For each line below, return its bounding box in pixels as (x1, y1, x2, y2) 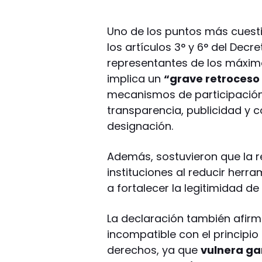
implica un (107, 71, 164, 86)
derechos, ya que (107, 242, 201, 257)
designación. (107, 118, 174, 133)
